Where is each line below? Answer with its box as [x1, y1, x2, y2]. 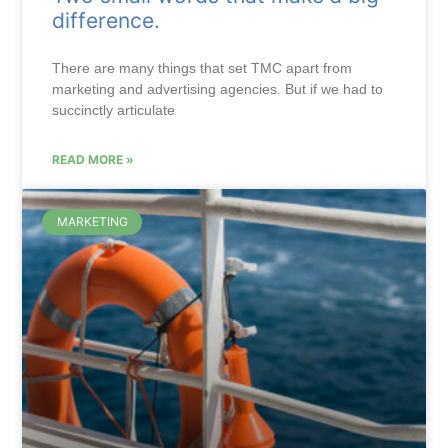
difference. [52, 7, 161, 33]
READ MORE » [52, 151, 135, 167]
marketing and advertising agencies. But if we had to [52, 80, 384, 97]
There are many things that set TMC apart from [52, 59, 353, 76]
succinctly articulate [52, 101, 176, 118]
